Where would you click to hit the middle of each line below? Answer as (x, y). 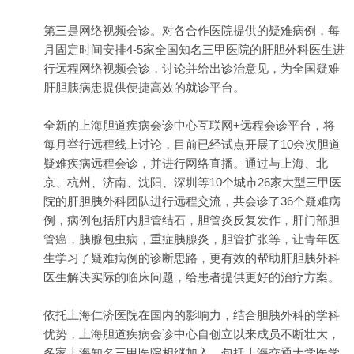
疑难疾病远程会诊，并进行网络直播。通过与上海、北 (186, 164)
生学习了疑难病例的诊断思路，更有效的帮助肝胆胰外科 (192, 258)
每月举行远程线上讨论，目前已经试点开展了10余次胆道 (192, 145)
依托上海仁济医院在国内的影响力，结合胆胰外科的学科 (192, 315)
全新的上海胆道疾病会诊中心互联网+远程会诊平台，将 (189, 126)
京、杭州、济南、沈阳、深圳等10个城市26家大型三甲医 (192, 183)
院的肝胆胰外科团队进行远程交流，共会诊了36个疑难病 (192, 201)
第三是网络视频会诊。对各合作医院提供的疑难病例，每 (192, 31)
